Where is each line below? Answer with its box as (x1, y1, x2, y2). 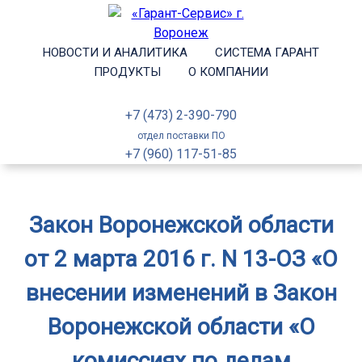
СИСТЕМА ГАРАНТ (215, 45, 319, 60)
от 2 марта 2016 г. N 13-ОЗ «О (24, 246, 338, 272)
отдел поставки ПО (137, 130, 225, 141)
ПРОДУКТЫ (94, 65, 161, 79)
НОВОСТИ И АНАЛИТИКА (43, 45, 187, 60)
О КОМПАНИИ (188, 65, 268, 79)
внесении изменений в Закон (25, 280, 337, 306)
